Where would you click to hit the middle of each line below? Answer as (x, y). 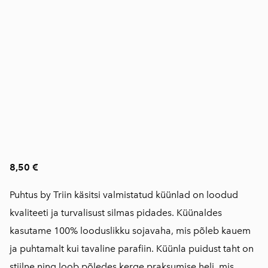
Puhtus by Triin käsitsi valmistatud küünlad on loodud (124, 195)
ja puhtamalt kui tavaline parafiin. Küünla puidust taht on (132, 249)
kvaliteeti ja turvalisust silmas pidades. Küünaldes (116, 213)
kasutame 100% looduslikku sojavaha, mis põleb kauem (130, 231)
